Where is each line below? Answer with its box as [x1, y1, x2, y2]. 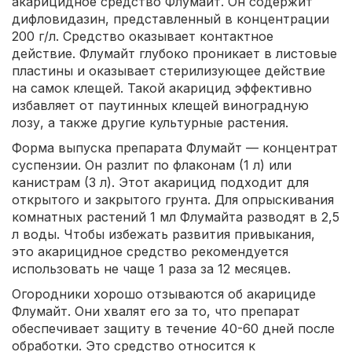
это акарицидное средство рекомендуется [12, 244, 288, 260]
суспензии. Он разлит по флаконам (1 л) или [12, 157, 291, 174]
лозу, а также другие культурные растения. [12, 115, 288, 131]
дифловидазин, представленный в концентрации [12, 11, 329, 27]
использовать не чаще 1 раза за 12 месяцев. [12, 261, 291, 277]
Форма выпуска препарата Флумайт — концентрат [12, 140, 338, 156]
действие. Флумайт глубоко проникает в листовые [12, 46, 337, 62]
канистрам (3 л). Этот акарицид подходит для [12, 174, 309, 191]
